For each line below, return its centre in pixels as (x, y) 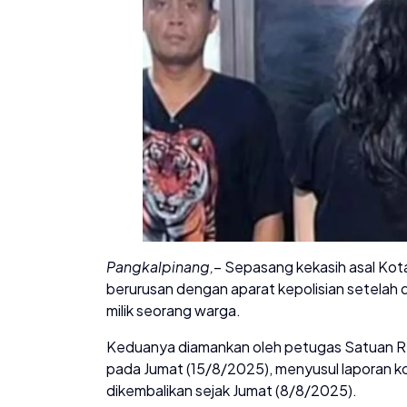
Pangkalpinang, (160, 267)
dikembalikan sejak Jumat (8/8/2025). (232, 391)
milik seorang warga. (174, 311)
